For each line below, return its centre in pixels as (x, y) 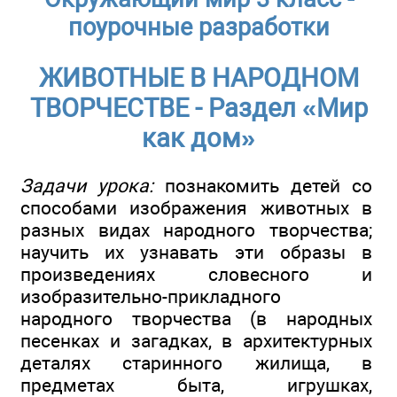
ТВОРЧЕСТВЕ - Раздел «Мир (198, 109)
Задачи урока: (87, 186)
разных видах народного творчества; (196, 230)
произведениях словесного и (196, 275)
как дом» (198, 139)
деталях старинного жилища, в (196, 363)
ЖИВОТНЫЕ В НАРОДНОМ (198, 78)
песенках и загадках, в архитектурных (196, 341)
